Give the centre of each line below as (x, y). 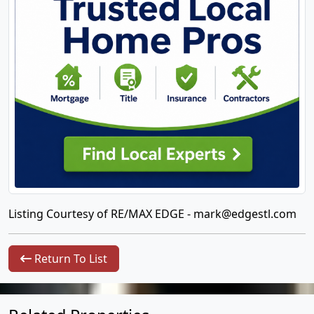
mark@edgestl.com (245, 214)
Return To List (69, 259)
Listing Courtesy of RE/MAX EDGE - (101, 214)
